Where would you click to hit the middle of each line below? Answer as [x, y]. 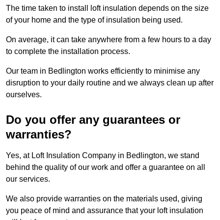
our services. [28, 179]
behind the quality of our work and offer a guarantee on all [106, 167]
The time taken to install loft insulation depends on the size [107, 8]
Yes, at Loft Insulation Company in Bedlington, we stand [103, 156]
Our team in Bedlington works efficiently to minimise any [103, 71]
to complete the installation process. [68, 52]
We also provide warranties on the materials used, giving [104, 199]
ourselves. [24, 95]
